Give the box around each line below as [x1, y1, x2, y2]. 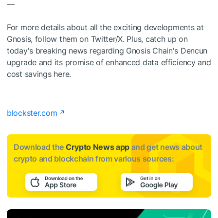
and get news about [129, 142, 202, 152]
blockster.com [7, 108, 57, 118]
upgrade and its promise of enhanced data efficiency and [7, 57, 211, 67]
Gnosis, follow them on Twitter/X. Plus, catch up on [7, 34, 188, 44]
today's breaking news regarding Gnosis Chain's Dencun [7, 46, 208, 55]
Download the [14, 142, 66, 152]
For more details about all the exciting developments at [7, 22, 204, 32]
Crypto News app [65, 142, 130, 152]
